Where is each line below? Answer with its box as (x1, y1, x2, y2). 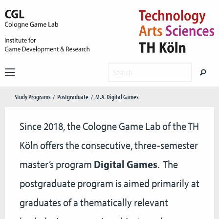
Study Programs (15, 92, 50, 101)
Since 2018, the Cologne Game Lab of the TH (20, 119, 199, 133)
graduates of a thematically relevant (20, 196, 168, 209)
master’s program (20, 157, 94, 171)
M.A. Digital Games (95, 92, 138, 101)
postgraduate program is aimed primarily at (20, 176, 199, 190)
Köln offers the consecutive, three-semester (20, 138, 198, 152)
